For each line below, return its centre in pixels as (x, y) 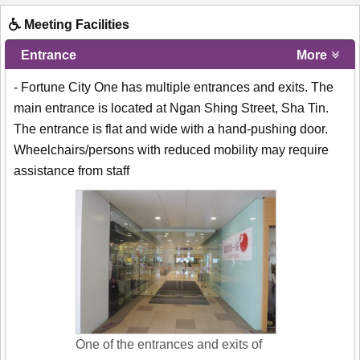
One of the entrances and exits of (169, 344)
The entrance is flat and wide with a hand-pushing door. (171, 129)
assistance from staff (72, 170)
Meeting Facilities (75, 24)
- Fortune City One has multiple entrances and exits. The (174, 87)
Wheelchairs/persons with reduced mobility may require (171, 149)
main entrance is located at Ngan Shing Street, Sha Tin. (171, 108)
